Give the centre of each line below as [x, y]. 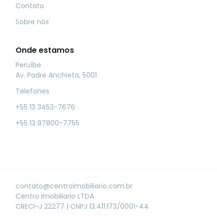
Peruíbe [28, 65]
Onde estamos [45, 50]
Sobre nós [32, 22]
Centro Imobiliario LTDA [55, 196]
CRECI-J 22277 [41, 206]
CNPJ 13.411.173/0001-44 [109, 206]
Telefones [32, 91]
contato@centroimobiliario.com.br [74, 186]
